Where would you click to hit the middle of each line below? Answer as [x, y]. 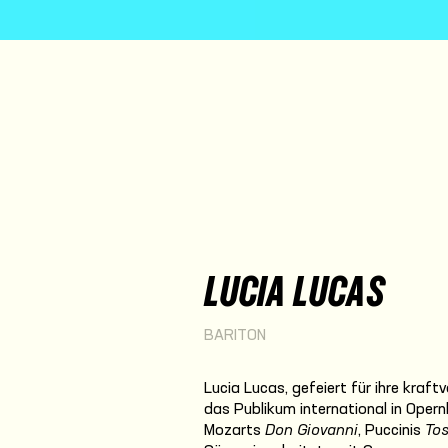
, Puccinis [391, 430]
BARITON [235, 336]
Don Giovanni [311, 430]
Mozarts [234, 430]
